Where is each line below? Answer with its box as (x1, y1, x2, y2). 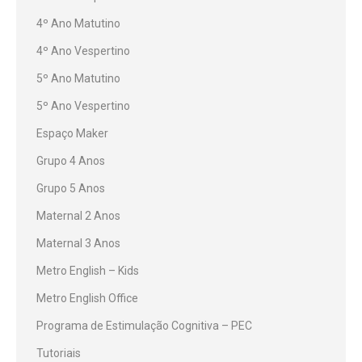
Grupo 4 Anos (36, 154, 105, 167)
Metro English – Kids (36, 264, 139, 277)
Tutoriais (36, 347, 81, 360)
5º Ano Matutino (36, 72, 120, 85)
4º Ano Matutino (36, 17, 120, 30)
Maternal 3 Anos (36, 237, 120, 250)
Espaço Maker (36, 127, 108, 140)
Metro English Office (36, 292, 138, 305)
